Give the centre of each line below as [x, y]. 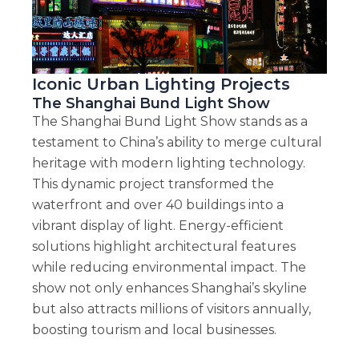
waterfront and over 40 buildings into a [157, 204]
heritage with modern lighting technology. [168, 163]
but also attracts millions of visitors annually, [171, 309]
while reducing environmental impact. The [169, 267]
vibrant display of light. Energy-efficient [157, 225]
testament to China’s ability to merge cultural [177, 142]
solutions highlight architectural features [163, 246]
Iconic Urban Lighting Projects [161, 84]
